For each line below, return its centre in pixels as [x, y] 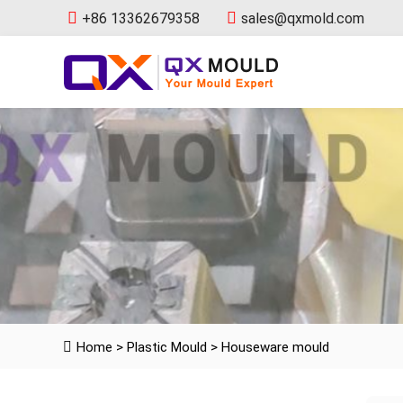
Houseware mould [275, 347]
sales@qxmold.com [303, 18]
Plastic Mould [167, 347]
